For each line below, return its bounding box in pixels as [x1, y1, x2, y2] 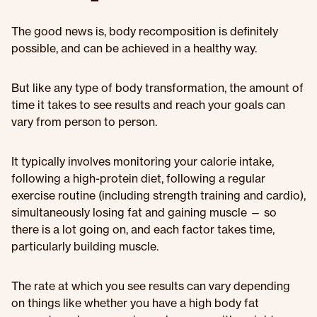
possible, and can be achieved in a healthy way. [11, 41, 257, 55]
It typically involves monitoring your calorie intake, [11, 154, 274, 168]
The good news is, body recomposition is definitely [11, 24, 278, 38]
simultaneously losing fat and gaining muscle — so [11, 205, 277, 219]
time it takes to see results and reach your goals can [11, 98, 285, 112]
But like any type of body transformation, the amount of [11, 81, 304, 95]
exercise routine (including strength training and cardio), [11, 188, 306, 202]
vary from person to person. [11, 115, 157, 129]
